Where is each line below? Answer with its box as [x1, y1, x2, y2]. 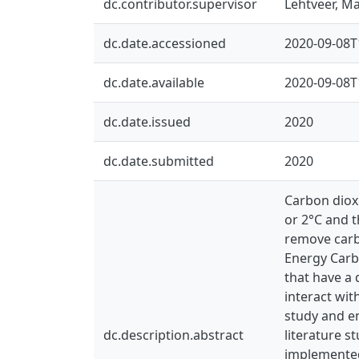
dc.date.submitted [103, 151, 214, 170]
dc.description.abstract [103, 325, 244, 344]
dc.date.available [103, 73, 204, 91]
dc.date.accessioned [103, 34, 226, 52]
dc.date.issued [103, 112, 191, 131]
